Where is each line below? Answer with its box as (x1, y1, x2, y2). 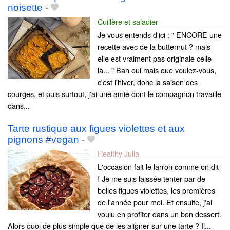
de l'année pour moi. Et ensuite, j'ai (98, 197, 212, 208)
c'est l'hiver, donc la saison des (98, 76, 198, 88)
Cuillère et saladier (98, 16, 158, 27)
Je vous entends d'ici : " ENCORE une (98, 29, 222, 41)
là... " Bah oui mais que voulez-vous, (98, 65, 216, 76)
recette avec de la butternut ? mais (98, 41, 210, 52)
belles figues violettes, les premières (98, 185, 215, 196)
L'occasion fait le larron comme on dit (98, 161, 219, 172)
